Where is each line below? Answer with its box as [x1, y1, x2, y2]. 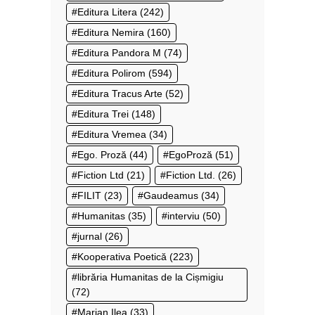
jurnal [77, 231, 102, 243]
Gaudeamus [143, 190, 198, 202]
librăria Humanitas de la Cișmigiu [77, 271, 224, 283]
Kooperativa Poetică [77, 251, 167, 263]
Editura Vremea [77, 129, 146, 141]
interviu [167, 210, 200, 222]
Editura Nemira [77, 27, 144, 39]
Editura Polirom [77, 67, 146, 79]
